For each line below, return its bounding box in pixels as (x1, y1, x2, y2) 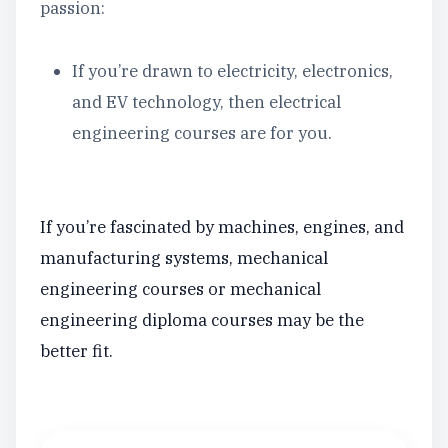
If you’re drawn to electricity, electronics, (72, 60, 393, 82)
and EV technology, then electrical (72, 91, 341, 113)
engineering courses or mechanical (40, 278, 321, 300)
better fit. (40, 340, 113, 362)
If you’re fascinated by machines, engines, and (40, 216, 404, 238)
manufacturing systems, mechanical (40, 247, 328, 269)
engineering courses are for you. (72, 122, 332, 144)
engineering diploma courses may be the (40, 309, 364, 331)
